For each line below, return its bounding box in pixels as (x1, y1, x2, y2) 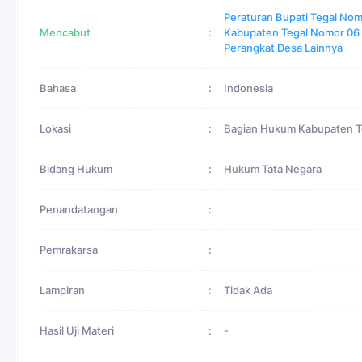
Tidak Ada (224, 284, 272, 297)
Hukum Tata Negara (224, 163, 322, 175)
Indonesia (224, 82, 273, 95)
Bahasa (40, 82, 76, 95)
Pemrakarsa (40, 244, 98, 256)
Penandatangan (40, 204, 118, 216)
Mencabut (40, 27, 90, 39)
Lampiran (40, 284, 85, 297)
